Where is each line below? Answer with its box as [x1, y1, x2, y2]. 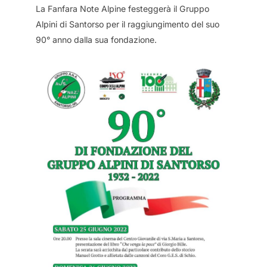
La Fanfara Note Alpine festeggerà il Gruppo [36, 4, 209, 14]
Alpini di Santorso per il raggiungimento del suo [36, 19, 219, 29]
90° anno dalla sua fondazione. [36, 35, 157, 45]
